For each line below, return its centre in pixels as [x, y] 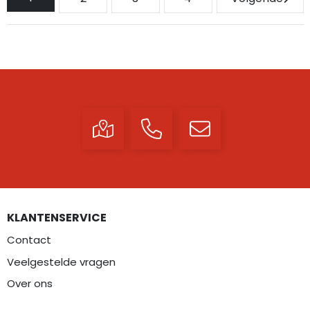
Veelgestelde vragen [61, 262]
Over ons [29, 283]
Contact [29, 240]
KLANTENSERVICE [56, 218]
